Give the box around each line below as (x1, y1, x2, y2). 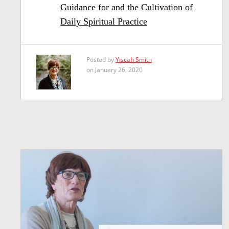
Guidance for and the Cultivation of (60, 2, 193, 12)
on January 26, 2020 (86, 65, 143, 74)
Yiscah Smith (116, 55, 152, 64)
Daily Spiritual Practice (60, 16, 147, 27)
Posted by (86, 55, 116, 64)
